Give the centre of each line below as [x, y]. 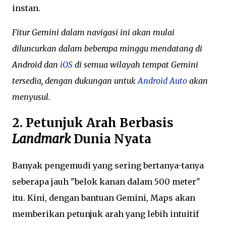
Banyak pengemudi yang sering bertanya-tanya [108, 165]
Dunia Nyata [111, 139]
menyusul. [31, 97]
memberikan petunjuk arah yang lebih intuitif [105, 214]
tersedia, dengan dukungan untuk [75, 80]
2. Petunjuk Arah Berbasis [93, 123]
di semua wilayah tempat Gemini [135, 64]
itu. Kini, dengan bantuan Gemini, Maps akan [104, 197]
